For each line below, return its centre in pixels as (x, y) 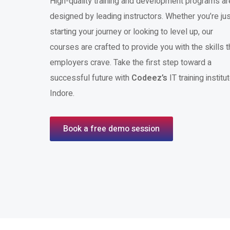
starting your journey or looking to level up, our (131, 32)
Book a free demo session (111, 129)
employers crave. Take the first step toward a (130, 63)
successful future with (90, 78)
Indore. (62, 93)
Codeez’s (150, 78)
